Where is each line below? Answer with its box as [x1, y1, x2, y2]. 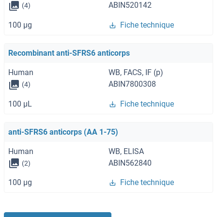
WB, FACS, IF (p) [108, 67, 163, 77]
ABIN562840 [108, 158, 152, 168]
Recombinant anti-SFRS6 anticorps [8, 48, 130, 58]
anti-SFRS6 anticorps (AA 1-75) [8, 127, 118, 137]
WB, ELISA [108, 146, 144, 156]
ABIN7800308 [108, 79, 156, 89]
